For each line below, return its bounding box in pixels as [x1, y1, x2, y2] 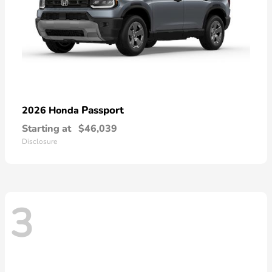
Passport [81, 103, 124, 118]
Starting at [22, 122, 71, 136]
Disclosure [22, 137, 57, 147]
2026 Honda [22, 104, 81, 118]
